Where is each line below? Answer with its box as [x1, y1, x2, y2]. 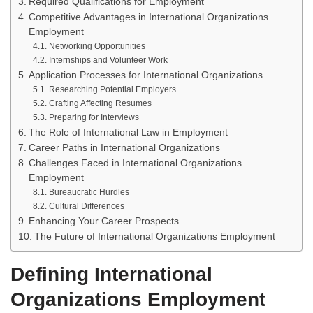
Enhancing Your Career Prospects [28, 216, 179, 226]
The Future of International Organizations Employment [34, 231, 275, 242]
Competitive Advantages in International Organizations [28, 12, 268, 22]
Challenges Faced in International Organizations [28, 158, 242, 168]
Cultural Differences [48, 201, 124, 211]
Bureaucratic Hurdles [48, 187, 129, 197]
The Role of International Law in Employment [28, 127, 228, 138]
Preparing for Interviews [48, 112, 139, 122]
